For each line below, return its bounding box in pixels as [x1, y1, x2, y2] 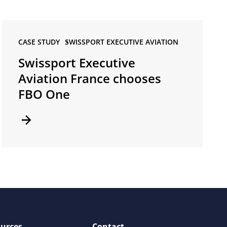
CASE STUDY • [18, 37, 68, 47]
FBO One [18, 85, 70, 102]
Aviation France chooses [18, 69, 161, 87]
